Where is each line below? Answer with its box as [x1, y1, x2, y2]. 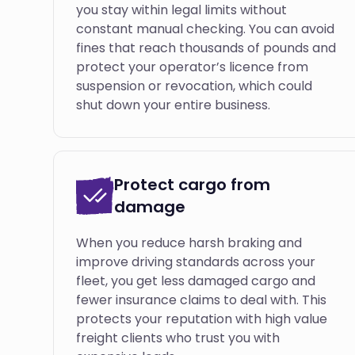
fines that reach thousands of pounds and [76, 39, 337, 57]
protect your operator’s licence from [76, 58, 309, 76]
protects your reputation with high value [76, 310, 328, 328]
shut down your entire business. [76, 96, 271, 114]
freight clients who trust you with [76, 329, 281, 347]
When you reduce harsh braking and [76, 234, 303, 252]
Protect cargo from [114, 174, 271, 196]
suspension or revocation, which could [76, 77, 313, 95]
